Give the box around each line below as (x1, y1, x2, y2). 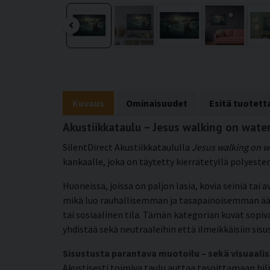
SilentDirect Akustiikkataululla (63, 140, 192, 153)
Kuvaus (72, 96, 104, 109)
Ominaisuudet (126, 96, 187, 109)
